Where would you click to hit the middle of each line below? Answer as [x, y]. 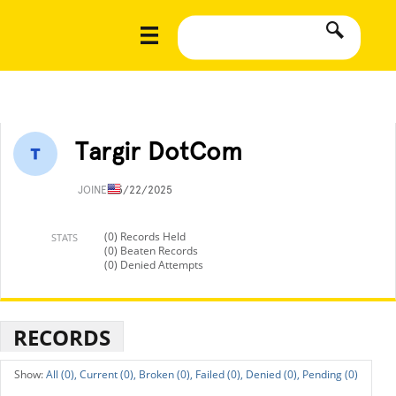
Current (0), [108, 374]
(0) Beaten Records [151, 251]
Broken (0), [166, 374]
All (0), [61, 374]
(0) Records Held [145, 236]
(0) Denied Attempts [154, 265]
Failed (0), [219, 374]
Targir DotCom [159, 151]
